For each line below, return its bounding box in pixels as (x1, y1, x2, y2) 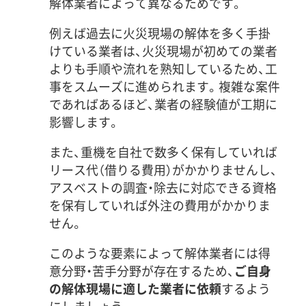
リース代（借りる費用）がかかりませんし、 (48, 161, 277, 180)
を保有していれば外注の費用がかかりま (48, 196, 270, 215)
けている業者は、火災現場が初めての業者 (48, 42, 277, 61)
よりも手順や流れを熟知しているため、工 (48, 59, 277, 79)
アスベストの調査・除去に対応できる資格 (48, 178, 277, 197)
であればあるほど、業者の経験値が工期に (48, 95, 277, 114)
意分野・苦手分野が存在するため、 (48, 262, 234, 281)
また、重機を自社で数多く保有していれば (48, 143, 277, 162)
